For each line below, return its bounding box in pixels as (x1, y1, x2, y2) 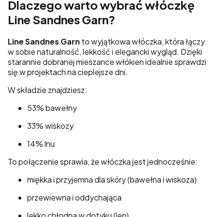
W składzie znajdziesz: (8, 84, 87, 95)
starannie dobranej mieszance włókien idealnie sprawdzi (8, 56, 206, 67)
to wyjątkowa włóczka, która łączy (80, 36, 205, 46)
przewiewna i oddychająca (27, 192, 122, 202)
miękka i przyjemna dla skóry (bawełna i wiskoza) (27, 174, 197, 185)
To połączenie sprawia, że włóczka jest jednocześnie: (8, 156, 198, 167)
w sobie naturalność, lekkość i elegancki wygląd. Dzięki (8, 46, 202, 57)
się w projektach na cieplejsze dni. (8, 66, 128, 77)
